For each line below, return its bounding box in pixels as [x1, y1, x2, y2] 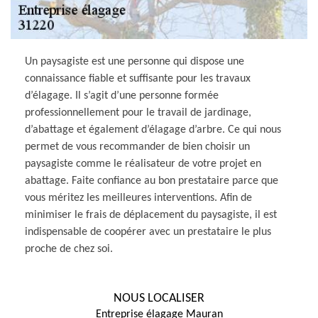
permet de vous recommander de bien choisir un [25, 141, 250, 153]
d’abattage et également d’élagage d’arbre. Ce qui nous [25, 124, 281, 136]
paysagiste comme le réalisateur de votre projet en [25, 158, 261, 170]
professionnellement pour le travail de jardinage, [25, 106, 251, 119]
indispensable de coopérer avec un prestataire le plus [25, 226, 271, 238]
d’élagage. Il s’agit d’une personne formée [25, 89, 219, 102]
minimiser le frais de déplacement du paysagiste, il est [25, 209, 277, 221]
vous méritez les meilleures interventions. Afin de [25, 192, 252, 204]
